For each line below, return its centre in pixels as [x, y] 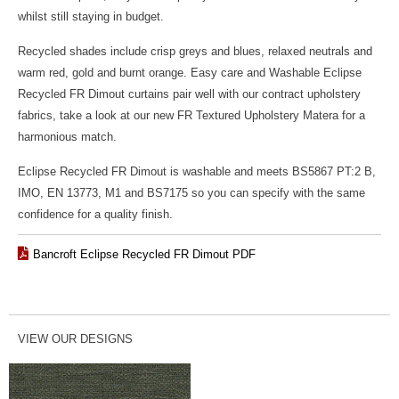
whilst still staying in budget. [91, 17]
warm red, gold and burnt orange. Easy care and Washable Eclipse [190, 73]
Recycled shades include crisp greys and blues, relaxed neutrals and [195, 52]
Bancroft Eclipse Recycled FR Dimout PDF [144, 255]
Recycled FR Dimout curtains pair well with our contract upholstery [189, 94]
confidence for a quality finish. [95, 215]
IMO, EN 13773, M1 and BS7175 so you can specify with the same [191, 193]
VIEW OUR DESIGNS [75, 338]
